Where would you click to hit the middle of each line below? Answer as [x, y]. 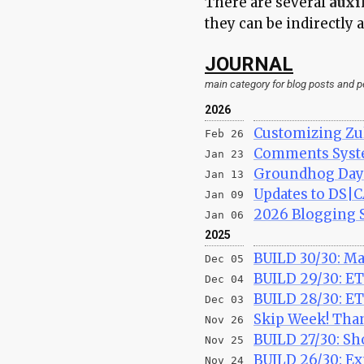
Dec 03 [224, 299]
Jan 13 [224, 174]
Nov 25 [224, 340]
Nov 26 [224, 319]
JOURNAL [249, 64]
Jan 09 [224, 194]
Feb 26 [224, 133]
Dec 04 [224, 279]
